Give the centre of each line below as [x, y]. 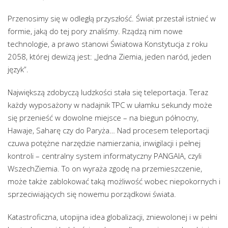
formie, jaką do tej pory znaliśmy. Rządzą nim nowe [95, 31]
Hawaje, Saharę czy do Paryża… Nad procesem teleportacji [108, 130]
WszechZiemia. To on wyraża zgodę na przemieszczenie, [105, 168]
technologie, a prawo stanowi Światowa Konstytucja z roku [108, 44]
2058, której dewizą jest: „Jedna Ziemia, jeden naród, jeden [109, 56]
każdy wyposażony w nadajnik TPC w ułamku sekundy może [110, 105]
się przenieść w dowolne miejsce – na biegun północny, [103, 117]
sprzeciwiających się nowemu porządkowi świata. [92, 194]
